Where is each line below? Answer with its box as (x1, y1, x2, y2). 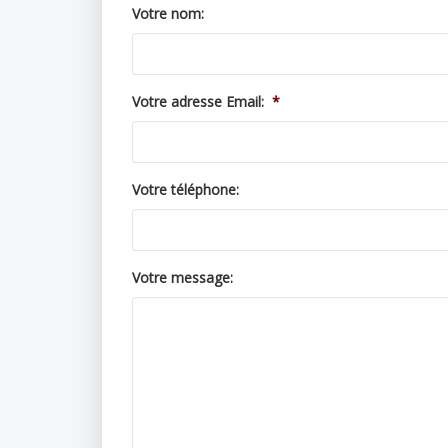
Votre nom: (132, 4, 204, 23)
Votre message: (132, 268, 233, 287)
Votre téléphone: (132, 180, 239, 199)
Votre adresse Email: (132, 92, 264, 111)
